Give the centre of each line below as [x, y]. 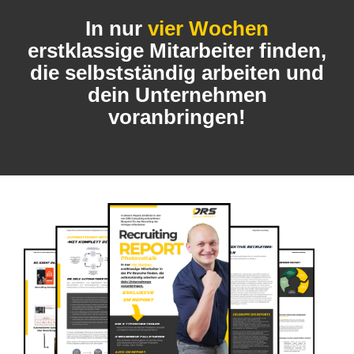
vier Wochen [208, 28]
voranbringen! [177, 117]
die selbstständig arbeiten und [177, 73]
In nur [117, 28]
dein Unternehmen [177, 95]
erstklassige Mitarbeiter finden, [177, 51]
